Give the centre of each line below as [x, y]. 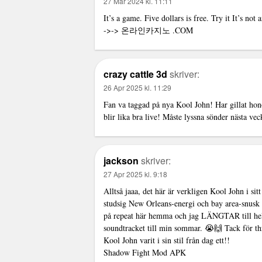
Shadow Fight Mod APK [145, 252]
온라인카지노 [146, 30]
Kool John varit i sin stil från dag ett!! [167, 240]
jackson [121, 160]
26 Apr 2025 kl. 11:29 [137, 87]
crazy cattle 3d [135, 74]
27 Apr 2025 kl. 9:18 [135, 174]
